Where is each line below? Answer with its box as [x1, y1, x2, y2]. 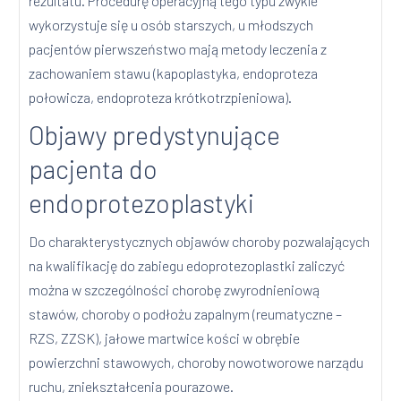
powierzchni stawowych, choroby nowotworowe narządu [29, 354, 364, 371]
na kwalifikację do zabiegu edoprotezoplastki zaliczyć [29, 257, 346, 275]
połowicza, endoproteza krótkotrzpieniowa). [29, 89, 293, 107]
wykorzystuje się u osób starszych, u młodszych [29, 16, 314, 34]
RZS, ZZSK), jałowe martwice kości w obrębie [29, 329, 301, 347]
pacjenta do [29, 153, 158, 185]
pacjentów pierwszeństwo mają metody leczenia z [29, 40, 328, 58]
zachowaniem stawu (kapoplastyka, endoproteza [29, 64, 319, 82]
